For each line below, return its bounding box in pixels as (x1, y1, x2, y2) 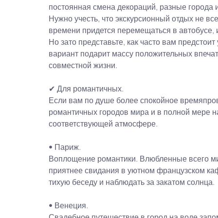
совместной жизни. (49, 60, 117, 70)
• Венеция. (49, 200, 88, 210)
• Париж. (49, 142, 83, 152)
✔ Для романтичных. (49, 83, 124, 93)
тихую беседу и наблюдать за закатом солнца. (49, 177, 215, 187)
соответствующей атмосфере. (49, 118, 158, 128)
